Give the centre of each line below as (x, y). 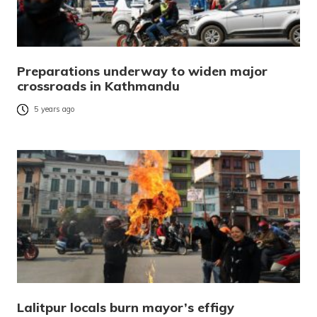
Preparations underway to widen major (142, 71)
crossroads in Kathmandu (98, 86)
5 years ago (54, 109)
